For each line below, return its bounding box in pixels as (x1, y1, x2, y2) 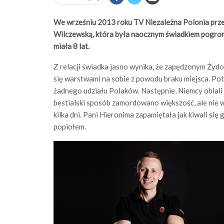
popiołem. (53, 122, 86, 131)
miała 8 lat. (53, 41, 89, 50)
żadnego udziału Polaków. (53, 86, 141, 95)
